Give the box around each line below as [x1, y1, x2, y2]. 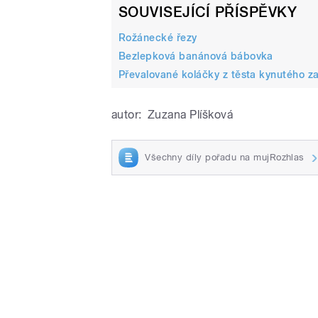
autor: [111, 107, 142, 121]
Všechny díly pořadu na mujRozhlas [145, 151, 305, 163]
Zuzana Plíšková [147, 107, 234, 121]
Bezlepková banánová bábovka [119, 50, 273, 62]
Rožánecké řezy [119, 31, 197, 43]
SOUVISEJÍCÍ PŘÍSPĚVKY [119, 3, 297, 21]
